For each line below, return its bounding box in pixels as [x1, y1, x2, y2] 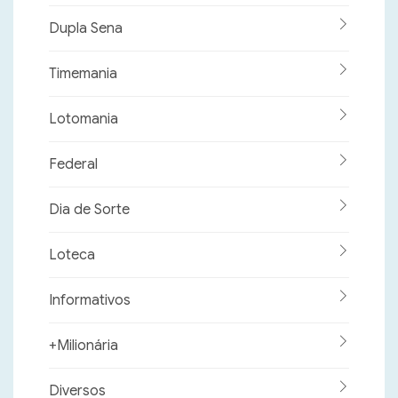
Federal [49, 155, 98, 174]
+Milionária [49, 337, 118, 355]
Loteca [49, 246, 95, 265]
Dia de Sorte [49, 201, 130, 219]
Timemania [49, 65, 117, 84]
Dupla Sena [49, 20, 123, 38]
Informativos [49, 291, 131, 310]
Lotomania [49, 110, 118, 129]
